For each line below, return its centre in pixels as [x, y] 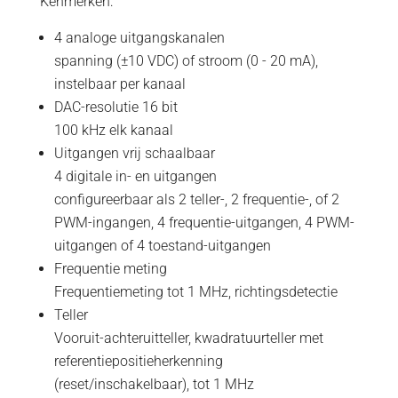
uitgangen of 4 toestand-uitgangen [162, 246]
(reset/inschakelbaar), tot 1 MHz [154, 384]
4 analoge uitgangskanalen [139, 38]
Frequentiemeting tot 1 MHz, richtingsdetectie [195, 292]
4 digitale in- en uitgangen [135, 176]
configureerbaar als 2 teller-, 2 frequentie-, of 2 [196, 199]
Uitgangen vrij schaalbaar [134, 153]
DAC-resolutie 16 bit [115, 107]
